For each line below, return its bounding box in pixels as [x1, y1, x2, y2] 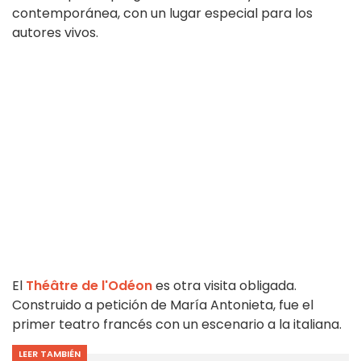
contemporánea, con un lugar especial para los [12, 4, 313, 23]
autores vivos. [12, 23, 98, 43]
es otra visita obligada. [152, 276, 297, 296]
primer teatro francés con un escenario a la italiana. [12, 315, 342, 334]
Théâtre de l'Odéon [26, 276, 152, 296]
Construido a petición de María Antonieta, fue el [12, 296, 313, 315]
